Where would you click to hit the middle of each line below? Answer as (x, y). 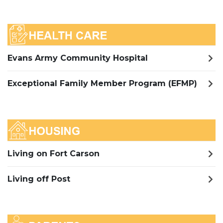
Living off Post (39, 179)
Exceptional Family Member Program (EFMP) (102, 84)
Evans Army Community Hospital (78, 58)
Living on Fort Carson (54, 153)
